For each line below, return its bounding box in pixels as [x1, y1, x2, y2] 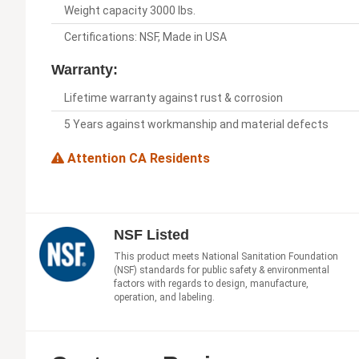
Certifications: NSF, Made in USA [64, 30, 227, 44]
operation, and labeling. [114, 291, 215, 303]
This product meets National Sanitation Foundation [114, 250, 338, 262]
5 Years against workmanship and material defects [64, 118, 329, 131]
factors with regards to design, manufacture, [114, 277, 309, 289]
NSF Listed [114, 226, 189, 243]
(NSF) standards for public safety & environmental [114, 264, 329, 276]
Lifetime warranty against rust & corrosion [64, 91, 283, 105]
